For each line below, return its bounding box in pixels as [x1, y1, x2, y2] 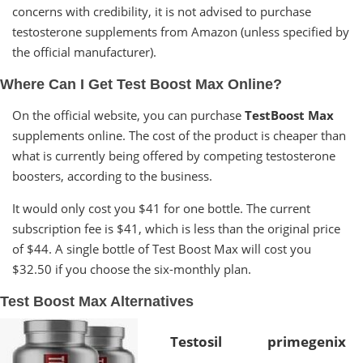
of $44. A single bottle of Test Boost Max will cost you [12, 240, 311, 257]
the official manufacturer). [12, 43, 156, 60]
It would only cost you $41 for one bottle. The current [12, 199, 310, 216]
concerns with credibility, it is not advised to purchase [12, 2, 311, 19]
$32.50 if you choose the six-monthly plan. [12, 260, 251, 277]
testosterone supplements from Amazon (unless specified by [12, 23, 349, 40]
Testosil [170, 331, 222, 351]
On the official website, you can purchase [12, 106, 245, 123]
